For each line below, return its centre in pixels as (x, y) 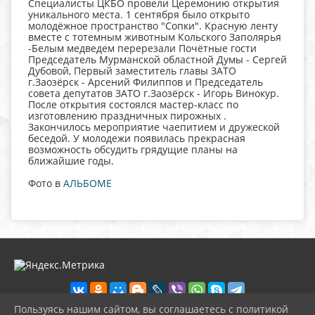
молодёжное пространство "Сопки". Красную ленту (153, 25)
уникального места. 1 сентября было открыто (139, 14)
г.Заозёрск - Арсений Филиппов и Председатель (146, 82)
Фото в (46, 183)
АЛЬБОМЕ (88, 183)
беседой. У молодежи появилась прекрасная (137, 138)
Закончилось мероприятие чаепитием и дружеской (154, 127)
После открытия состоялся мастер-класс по (133, 104)
